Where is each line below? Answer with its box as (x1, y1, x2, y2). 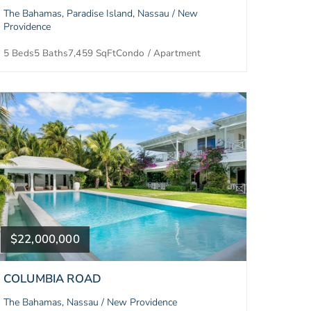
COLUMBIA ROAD (3, 271, 102, 287)
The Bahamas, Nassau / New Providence (3, 296, 177, 310)
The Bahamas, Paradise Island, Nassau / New (3, 6, 198, 20)
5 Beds (3, 46, 34, 60)
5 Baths (33, 46, 69, 60)
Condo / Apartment (115, 46, 201, 60)
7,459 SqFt (68, 46, 116, 60)
